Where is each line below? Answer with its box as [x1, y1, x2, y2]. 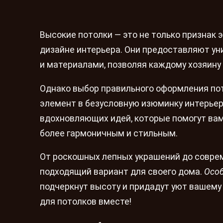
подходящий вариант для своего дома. [40, 167, 204, 177]
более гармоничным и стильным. [40, 128, 178, 138]
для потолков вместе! [40, 197, 131, 207]
